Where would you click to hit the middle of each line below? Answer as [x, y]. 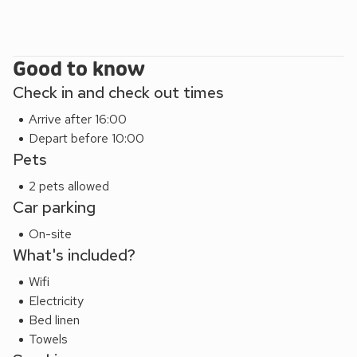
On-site [50, 234]
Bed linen [54, 320]
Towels [48, 339]
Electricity [56, 301]
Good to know [79, 70]
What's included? [74, 255]
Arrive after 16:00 [78, 120]
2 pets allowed [69, 186]
